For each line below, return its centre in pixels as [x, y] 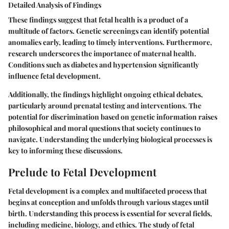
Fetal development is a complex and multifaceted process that [108, 191]
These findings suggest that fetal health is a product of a [98, 19]
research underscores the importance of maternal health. [102, 53]
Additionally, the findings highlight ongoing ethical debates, [106, 94]
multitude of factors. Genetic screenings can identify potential [109, 31]
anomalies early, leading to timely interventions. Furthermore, [110, 42]
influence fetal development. [54, 76]
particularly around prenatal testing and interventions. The [105, 105]
